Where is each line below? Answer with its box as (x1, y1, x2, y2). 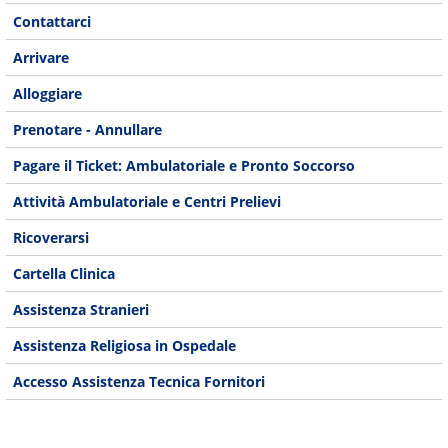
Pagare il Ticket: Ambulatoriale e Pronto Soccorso (13, 155, 356, 175)
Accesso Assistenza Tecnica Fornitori (13, 372, 266, 392)
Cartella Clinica (13, 264, 116, 284)
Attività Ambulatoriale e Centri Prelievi (13, 192, 282, 212)
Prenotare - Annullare (13, 119, 163, 139)
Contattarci (13, 11, 92, 31)
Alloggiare (13, 83, 83, 103)
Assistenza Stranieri (13, 300, 150, 320)
